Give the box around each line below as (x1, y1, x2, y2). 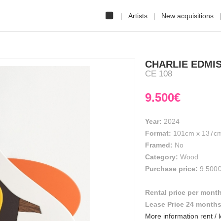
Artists (128, 12, 147, 20)
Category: (145, 153, 178, 161)
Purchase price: (145, 165, 198, 173)
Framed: (145, 141, 175, 149)
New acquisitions (161, 12, 214, 20)
